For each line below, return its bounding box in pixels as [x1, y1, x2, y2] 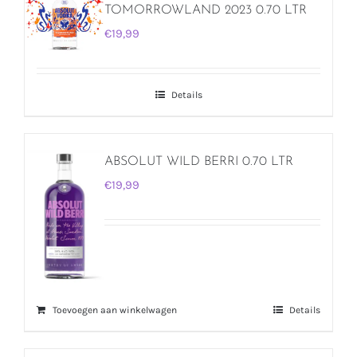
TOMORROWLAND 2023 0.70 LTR [104, 3, 307, 17]
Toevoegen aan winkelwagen [53, 304, 177, 316]
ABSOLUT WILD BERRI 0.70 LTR [104, 155, 293, 168]
